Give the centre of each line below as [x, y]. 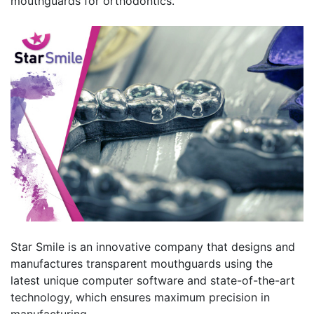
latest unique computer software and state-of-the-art [153, 280]
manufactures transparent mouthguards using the [142, 263]
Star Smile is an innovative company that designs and [153, 246]
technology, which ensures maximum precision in [140, 297]
